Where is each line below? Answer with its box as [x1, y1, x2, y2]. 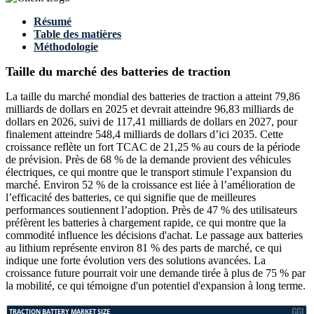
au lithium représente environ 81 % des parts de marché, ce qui [6, 242, 282, 254]
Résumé [34, 15, 71, 28]
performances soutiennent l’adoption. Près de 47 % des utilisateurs [6, 204, 297, 217]
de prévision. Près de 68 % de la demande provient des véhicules [6, 153, 291, 166]
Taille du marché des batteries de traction [6, 64, 231, 79]
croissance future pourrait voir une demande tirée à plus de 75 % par [6, 267, 306, 280]
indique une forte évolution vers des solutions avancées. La [6, 254, 266, 267]
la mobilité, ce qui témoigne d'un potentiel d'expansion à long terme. [6, 280, 306, 292]
